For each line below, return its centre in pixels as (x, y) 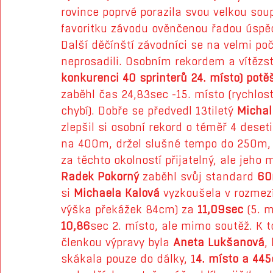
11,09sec (220, 210)
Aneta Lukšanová (219, 243)
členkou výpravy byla (117, 243)
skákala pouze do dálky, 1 (128, 259)
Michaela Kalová (117, 193)
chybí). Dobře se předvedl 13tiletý (149, 111)
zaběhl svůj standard (198, 177)
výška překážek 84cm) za (129, 210)
